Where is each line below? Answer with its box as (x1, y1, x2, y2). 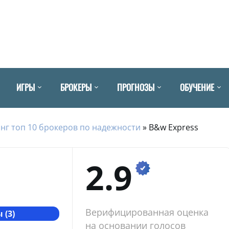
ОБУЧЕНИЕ (180, 80, 214, 94)
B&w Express (149, 121, 198, 133)
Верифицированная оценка (85, 205, 209, 218)
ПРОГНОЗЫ (117, 80, 154, 94)
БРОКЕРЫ (60, 80, 91, 94)
